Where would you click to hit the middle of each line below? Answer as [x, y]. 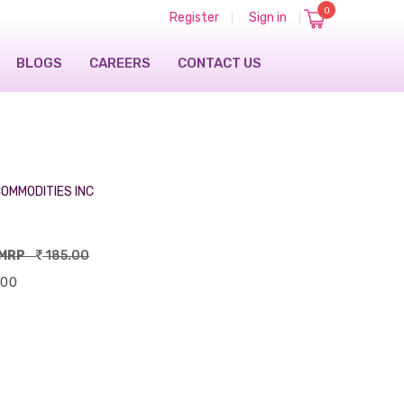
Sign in [268, 18]
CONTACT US [220, 63]
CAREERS [120, 63]
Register [194, 18]
